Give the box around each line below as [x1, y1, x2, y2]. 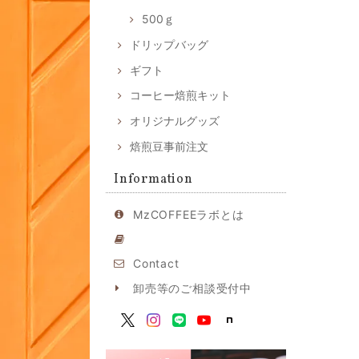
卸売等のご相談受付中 [133, 281, 252, 296]
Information [114, 171, 193, 189]
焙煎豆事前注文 [130, 139, 208, 154]
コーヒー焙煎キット [130, 88, 231, 103]
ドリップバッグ [130, 37, 208, 51]
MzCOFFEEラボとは [133, 207, 244, 221]
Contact [133, 256, 179, 271]
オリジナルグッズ [130, 114, 220, 128]
